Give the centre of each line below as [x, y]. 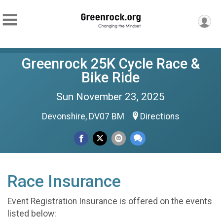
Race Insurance [64, 181]
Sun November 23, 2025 [110, 97]
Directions [160, 116]
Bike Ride [110, 77]
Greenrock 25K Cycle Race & [110, 64]
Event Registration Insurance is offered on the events [110, 201]
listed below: [32, 214]
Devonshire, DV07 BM [84, 116]
